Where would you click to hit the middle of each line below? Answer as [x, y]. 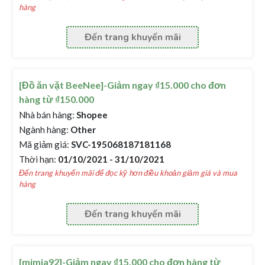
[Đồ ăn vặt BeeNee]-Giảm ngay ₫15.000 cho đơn [123, 85]
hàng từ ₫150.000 [57, 99]
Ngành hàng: [44, 130]
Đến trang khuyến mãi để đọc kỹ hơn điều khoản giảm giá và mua [128, 173]
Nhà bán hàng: [47, 115]
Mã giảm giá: [44, 144]
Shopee [91, 115]
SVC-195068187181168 [120, 144]
